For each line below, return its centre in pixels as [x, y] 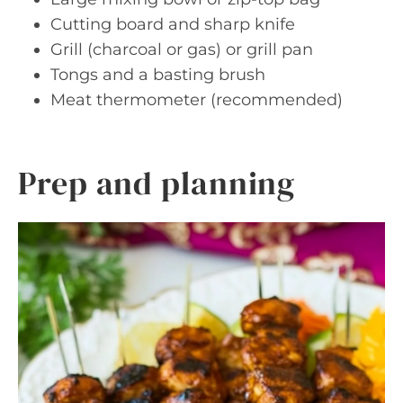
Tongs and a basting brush [158, 75]
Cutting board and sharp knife [173, 24]
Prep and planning [157, 183]
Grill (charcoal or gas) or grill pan [182, 49]
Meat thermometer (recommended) [197, 100]
